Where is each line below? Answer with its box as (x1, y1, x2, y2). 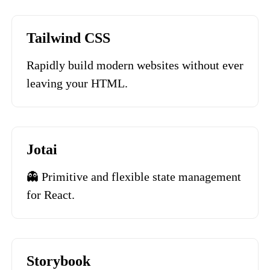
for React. (27, 188, 75, 201)
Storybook (27, 253, 90, 269)
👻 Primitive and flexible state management (27, 170, 241, 183)
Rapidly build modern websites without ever (27, 58, 243, 72)
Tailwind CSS (27, 30, 110, 46)
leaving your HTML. (27, 77, 128, 90)
